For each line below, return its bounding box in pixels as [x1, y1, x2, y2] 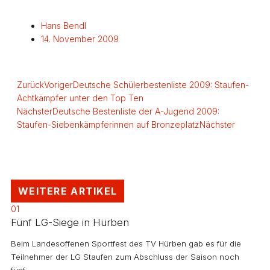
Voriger [44, 80, 73, 90]
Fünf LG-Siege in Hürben [11, 216, 129, 229]
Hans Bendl [41, 20, 86, 31]
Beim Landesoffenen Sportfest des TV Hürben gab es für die [11, 239, 241, 249]
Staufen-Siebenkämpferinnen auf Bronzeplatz [17, 119, 199, 130]
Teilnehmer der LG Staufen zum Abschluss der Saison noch [11, 252, 239, 262]
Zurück [17, 80, 44, 90]
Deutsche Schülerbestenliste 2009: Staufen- [73, 80, 249, 90]
